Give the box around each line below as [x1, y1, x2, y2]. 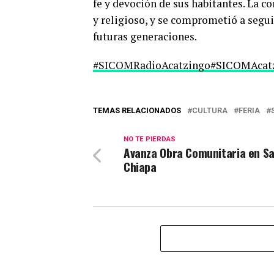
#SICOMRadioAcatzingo [93, 57, 210, 72]
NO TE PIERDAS [124, 135, 176, 143]
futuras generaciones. [93, 29, 197, 43]
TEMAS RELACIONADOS [93, 105, 181, 115]
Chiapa [124, 157, 157, 176]
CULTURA [192, 105, 228, 115]
